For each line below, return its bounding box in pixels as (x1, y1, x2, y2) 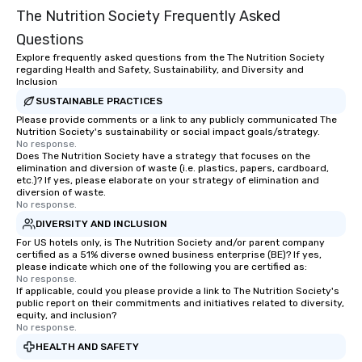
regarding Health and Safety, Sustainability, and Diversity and (16, 64, 304, 75)
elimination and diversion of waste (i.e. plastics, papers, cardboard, (16, 162, 329, 174)
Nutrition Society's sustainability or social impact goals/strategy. (16, 126, 320, 137)
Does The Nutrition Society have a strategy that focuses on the (16, 150, 310, 162)
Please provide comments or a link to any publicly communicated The (16, 114, 337, 125)
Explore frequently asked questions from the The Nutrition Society (16, 52, 325, 63)
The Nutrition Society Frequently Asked (16, 7, 280, 25)
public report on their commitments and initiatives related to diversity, (16, 297, 344, 309)
